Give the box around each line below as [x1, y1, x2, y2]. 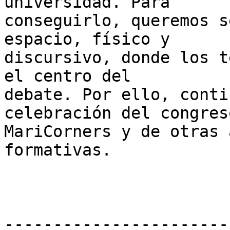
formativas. [4, 141, 111, 160]
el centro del [4, 67, 131, 86]
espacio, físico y [4, 30, 170, 49]
